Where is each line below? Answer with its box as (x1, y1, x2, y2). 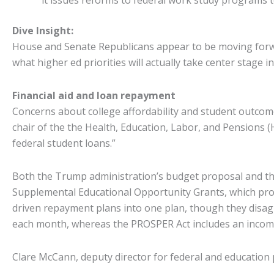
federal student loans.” (12, 136, 116, 150)
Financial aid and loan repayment (12, 89, 176, 102)
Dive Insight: (12, 24, 73, 37)
